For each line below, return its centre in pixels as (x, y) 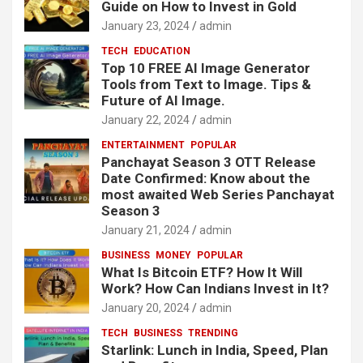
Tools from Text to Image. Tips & (206, 85)
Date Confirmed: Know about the (206, 179)
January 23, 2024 (145, 26)
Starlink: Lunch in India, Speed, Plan (215, 350)
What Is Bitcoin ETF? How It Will (202, 273)
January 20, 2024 (145, 308)
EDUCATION (162, 51)
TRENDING (213, 333)
